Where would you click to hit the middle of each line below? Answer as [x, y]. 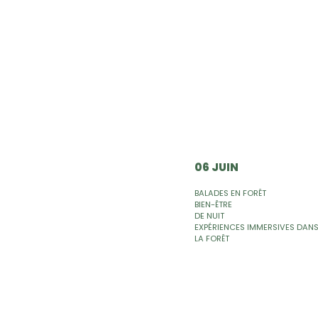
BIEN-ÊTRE [213, 204]
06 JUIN [216, 167]
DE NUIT [209, 215]
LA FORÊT [212, 238]
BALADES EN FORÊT [230, 193]
